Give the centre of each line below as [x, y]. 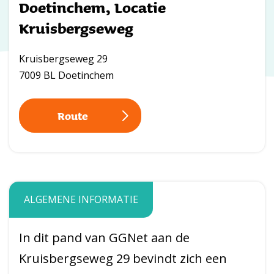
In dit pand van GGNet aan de [104, 238]
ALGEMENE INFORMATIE [81, 200]
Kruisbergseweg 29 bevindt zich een [123, 259]
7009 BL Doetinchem [66, 75]
